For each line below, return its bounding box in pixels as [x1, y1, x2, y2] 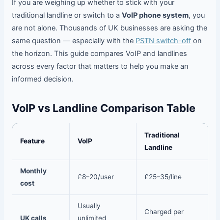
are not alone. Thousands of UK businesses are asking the [11, 24, 207, 33]
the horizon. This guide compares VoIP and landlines [11, 49, 187, 58]
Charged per [144, 208, 184, 216]
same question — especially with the [11, 36, 136, 46]
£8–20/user [77, 173, 114, 181]
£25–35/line [144, 173, 182, 181]
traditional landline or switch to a [11, 11, 122, 20]
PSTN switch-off [135, 36, 191, 46]
